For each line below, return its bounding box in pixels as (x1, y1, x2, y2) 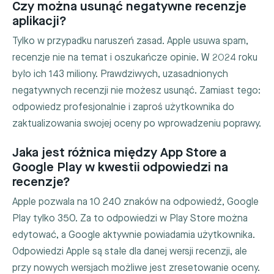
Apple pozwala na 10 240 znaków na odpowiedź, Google (12, 196, 259, 208)
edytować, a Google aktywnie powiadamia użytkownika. (12, 229, 255, 241)
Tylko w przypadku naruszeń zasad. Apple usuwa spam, (12, 35, 248, 47)
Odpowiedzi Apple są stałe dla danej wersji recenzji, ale (12, 245, 247, 257)
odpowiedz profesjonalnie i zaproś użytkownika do (12, 101, 234, 113)
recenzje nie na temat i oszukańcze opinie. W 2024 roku (12, 51, 257, 64)
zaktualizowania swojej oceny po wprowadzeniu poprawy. (12, 117, 261, 130)
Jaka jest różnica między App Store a (12, 145, 226, 161)
